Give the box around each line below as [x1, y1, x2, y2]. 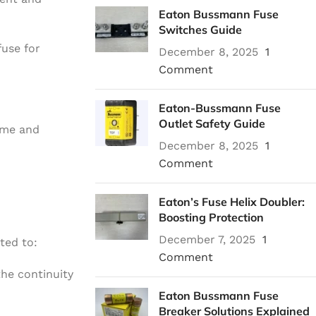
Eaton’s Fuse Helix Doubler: [158, 195, 305, 209]
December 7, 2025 [158, 233, 255, 246]
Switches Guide [158, 23, 242, 37]
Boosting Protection [158, 210, 264, 224]
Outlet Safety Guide [158, 116, 265, 130]
